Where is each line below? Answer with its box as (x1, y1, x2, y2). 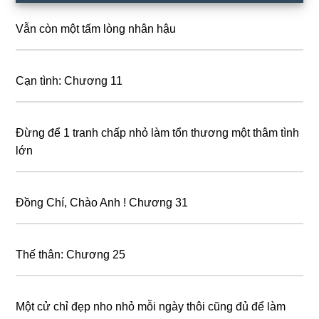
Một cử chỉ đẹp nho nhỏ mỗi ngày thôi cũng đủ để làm (16, 300, 286, 313)
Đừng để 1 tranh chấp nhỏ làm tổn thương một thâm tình (16, 126, 300, 139)
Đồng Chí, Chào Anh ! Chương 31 (16, 196, 189, 209)
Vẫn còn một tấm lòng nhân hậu (16, 22, 177, 35)
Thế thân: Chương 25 (16, 248, 126, 261)
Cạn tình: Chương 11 (16, 74, 123, 87)
